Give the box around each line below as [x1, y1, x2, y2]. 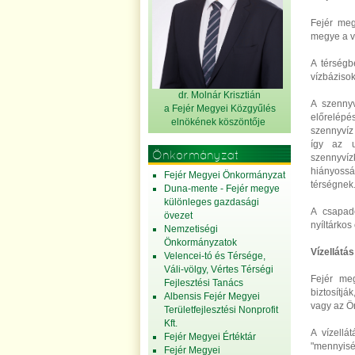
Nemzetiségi [164, 223, 218, 235]
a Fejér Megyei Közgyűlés [163, 103, 276, 114]
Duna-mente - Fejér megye [164, 183, 280, 194]
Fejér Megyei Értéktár [164, 331, 256, 342]
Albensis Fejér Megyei [164, 291, 260, 302]
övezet [164, 210, 193, 221]
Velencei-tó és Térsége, [164, 250, 265, 261]
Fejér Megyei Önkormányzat [164, 170, 285, 181]
